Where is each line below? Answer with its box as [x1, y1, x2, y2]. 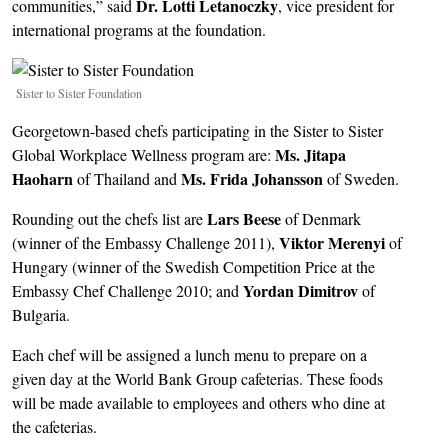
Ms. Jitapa [275, 143, 346, 166]
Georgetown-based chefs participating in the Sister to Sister [12, 120, 383, 141]
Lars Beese [207, 207, 281, 230]
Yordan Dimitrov [243, 279, 358, 302]
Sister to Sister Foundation [16, 85, 142, 101]
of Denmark [281, 208, 361, 229]
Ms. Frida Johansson [181, 167, 323, 190]
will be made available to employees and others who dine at [12, 392, 385, 413]
